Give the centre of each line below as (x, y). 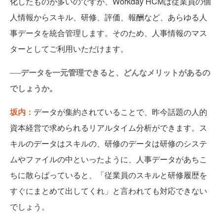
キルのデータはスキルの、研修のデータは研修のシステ (109, 144)
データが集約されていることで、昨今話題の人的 (120, 112)
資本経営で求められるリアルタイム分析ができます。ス (109, 128)
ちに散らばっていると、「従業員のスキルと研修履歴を (109, 175)
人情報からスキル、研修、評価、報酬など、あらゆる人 (109, 17)
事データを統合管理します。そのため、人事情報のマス (109, 33)
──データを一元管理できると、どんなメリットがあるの (110, 73)
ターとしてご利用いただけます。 (69, 49)
